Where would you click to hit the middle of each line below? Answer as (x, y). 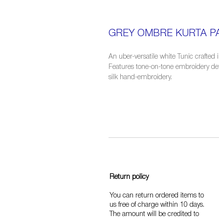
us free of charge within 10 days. (157, 205)
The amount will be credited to (154, 214)
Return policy (129, 177)
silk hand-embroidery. (140, 77)
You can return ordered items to (157, 196)
